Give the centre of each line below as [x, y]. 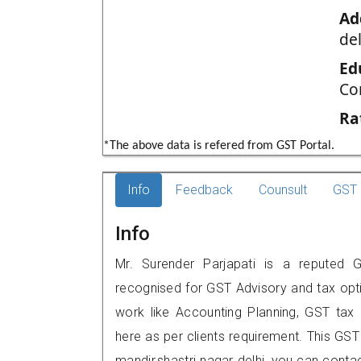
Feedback [204, 190]
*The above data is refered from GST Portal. [219, 146]
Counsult [283, 190]
